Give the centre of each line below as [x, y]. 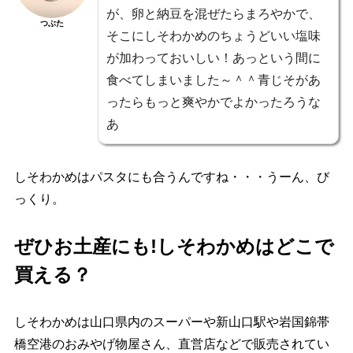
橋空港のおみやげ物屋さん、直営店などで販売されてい [171, 344]
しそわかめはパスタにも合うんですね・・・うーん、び [171, 177]
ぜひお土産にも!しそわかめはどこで [174, 247]
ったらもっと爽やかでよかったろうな [213, 102]
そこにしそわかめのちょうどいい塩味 [213, 36]
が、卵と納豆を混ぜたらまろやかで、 [213, 14]
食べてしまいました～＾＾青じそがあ [213, 80]
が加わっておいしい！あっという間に [213, 58]
